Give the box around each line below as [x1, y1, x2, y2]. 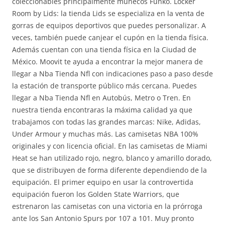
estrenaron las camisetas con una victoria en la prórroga [12, 201, 202, 211]
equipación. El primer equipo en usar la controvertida [12, 177, 193, 187]
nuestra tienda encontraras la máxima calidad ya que [12, 105, 192, 115]
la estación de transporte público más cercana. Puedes [12, 81, 197, 90]
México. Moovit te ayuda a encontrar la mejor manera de [12, 57, 203, 66]
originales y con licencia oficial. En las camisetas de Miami [12, 141, 207, 151]
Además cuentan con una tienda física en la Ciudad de [12, 45, 196, 54]
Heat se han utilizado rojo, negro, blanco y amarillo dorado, [12, 153, 212, 163]
